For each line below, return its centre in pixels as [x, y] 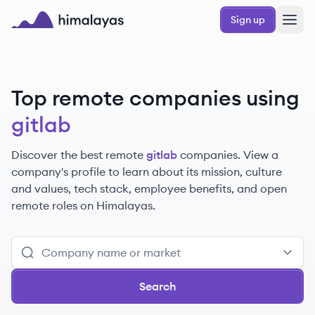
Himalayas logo [52, 36]
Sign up [248, 20]
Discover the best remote [77, 155]
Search [157, 286]
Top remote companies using [155, 98]
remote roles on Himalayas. [83, 205]
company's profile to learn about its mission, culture [147, 172]
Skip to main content [59, 12]
